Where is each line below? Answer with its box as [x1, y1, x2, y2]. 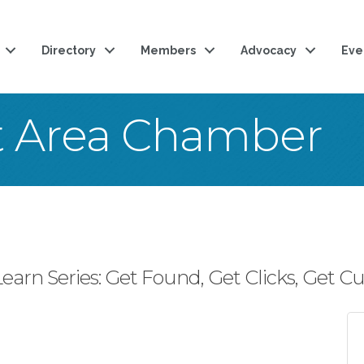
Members [141, 44, 197, 57]
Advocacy [240, 44, 297, 57]
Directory [41, 44, 97, 57]
